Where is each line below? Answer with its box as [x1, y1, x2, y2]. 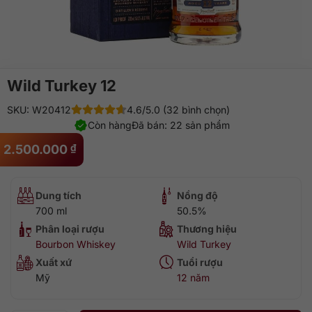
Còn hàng [88, 119, 132, 131]
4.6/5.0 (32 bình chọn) [127, 104, 230, 116]
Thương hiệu [177, 223, 237, 235]
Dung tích [36, 189, 81, 201]
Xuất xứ [36, 256, 72, 268]
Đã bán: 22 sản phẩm [132, 119, 230, 131]
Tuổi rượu [177, 256, 223, 268]
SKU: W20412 [7, 104, 71, 116]
